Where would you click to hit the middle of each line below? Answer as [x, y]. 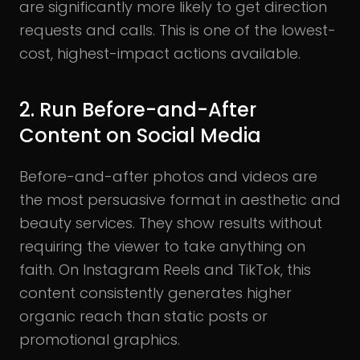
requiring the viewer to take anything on [162, 246]
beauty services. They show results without [171, 223]
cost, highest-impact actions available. [160, 53]
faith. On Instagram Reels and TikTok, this [165, 269]
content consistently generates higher [155, 292]
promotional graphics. [100, 339]
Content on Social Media [140, 135]
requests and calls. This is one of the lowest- [178, 30]
